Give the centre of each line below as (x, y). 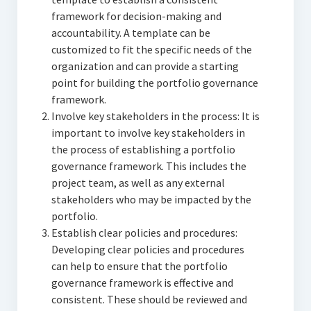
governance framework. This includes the (149, 166)
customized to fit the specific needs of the (151, 50)
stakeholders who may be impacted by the (151, 200)
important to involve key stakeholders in (148, 133)
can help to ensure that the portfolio (139, 266)
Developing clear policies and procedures (148, 250)
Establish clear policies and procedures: (144, 233)
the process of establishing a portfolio (143, 150)
